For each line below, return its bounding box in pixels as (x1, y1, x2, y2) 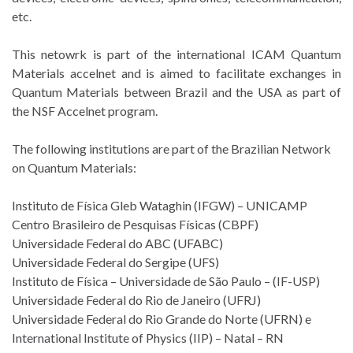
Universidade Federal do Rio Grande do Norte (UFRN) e (12, 311, 311, 326)
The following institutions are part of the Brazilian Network (12, 141, 331, 156)
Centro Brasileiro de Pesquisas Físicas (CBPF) (12, 217, 258, 232)
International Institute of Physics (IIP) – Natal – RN (12, 330, 284, 345)
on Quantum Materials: (12, 160, 136, 175)
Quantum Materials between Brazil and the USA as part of (12, 84, 341, 99)
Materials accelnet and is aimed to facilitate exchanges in (12, 65, 341, 80)
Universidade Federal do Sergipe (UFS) (12, 255, 219, 269)
